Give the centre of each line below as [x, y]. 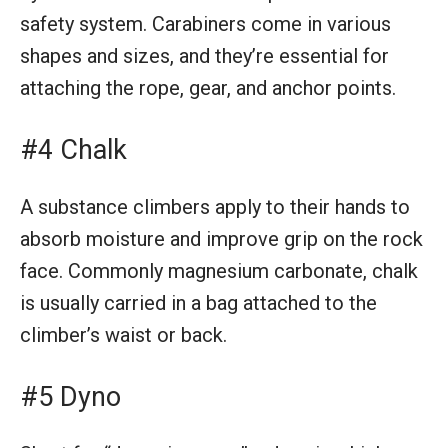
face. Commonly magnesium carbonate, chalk [219, 270]
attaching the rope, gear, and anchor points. [208, 87]
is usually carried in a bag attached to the [198, 302]
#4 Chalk [73, 149]
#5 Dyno [70, 396]
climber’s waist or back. [123, 334]
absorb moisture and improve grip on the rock [221, 238]
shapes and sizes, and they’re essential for [204, 55]
